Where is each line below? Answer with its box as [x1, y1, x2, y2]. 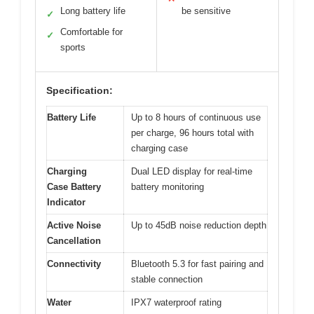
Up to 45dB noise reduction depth [131, 220, 266, 231]
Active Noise [47, 220, 101, 231]
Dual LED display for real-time [131, 166, 252, 177]
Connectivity [47, 259, 101, 269]
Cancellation [47, 235, 101, 246]
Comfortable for [60, 27, 123, 37]
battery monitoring [131, 182, 204, 192]
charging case [131, 143, 188, 153]
